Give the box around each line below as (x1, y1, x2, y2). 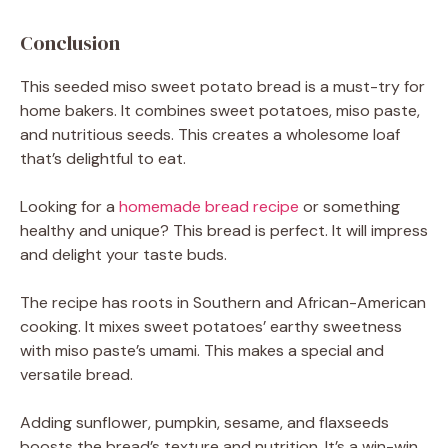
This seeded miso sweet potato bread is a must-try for (20, 75, 425, 97)
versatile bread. (20, 363, 133, 385)
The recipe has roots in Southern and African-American (20, 291, 426, 313)
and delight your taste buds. (20, 243, 227, 265)
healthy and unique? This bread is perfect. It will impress (20, 219, 428, 241)
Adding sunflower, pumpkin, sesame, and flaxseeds (20, 411, 389, 433)
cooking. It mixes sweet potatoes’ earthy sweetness (20, 315, 402, 337)
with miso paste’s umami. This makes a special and (20, 339, 384, 361)
